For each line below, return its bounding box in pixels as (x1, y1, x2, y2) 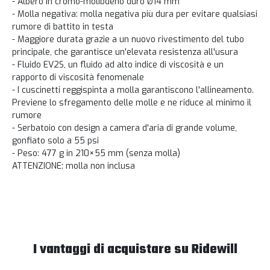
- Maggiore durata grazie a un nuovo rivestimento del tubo (12, 34, 244, 46)
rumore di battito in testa (12, 21, 113, 33)
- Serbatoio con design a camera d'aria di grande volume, (12, 122, 237, 134)
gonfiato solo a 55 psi (12, 135, 99, 147)
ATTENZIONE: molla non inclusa (12, 160, 135, 172)
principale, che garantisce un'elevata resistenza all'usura (12, 46, 238, 58)
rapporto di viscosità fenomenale (12, 72, 144, 84)
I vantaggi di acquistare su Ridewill (33, 239, 237, 260)
